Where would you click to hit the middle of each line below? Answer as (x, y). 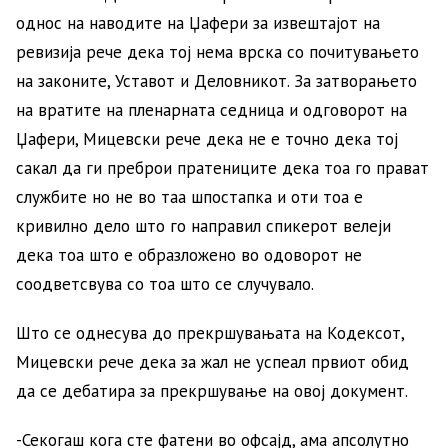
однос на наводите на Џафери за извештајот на (198, 22)
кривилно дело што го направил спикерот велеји (203, 225)
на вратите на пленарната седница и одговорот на (211, 109)
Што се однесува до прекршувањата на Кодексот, (210, 332)
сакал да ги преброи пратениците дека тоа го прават (222, 167)
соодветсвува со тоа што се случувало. (165, 283)
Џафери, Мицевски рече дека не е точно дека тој (207, 138)
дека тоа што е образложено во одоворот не (189, 254)
